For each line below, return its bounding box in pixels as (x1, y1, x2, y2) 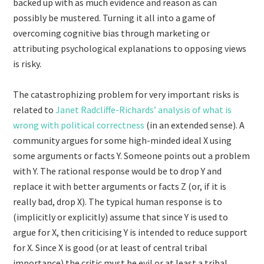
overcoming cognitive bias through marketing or (13, 27, 210, 39)
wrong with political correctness (13, 119, 145, 131)
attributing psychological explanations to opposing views (13, 42, 247, 54)
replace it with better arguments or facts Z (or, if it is (13, 180, 227, 192)
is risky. (13, 58, 42, 70)
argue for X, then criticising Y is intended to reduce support (13, 226, 248, 238)
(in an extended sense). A (144, 119, 245, 131)
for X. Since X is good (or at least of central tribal (13, 242, 208, 253)
